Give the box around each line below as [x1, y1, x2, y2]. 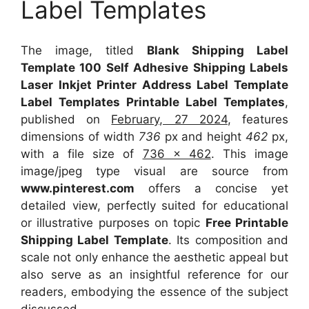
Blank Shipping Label [147, 43, 288, 57]
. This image [210, 146, 289, 161]
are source [179, 163, 263, 178]
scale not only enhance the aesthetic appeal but [21, 250, 288, 264]
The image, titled [21, 43, 147, 57]
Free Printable [205, 215, 289, 230]
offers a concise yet [134, 181, 288, 195]
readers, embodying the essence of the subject [21, 284, 288, 299]
